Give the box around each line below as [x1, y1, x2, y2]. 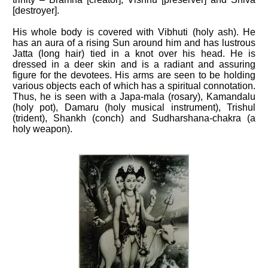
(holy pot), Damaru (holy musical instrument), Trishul [13, 102, 255, 112]
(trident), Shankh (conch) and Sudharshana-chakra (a [13, 113, 255, 123]
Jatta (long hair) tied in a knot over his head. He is [13, 48, 255, 59]
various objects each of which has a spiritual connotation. [13, 81, 255, 91]
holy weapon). [13, 124, 72, 134]
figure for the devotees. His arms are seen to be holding [13, 70, 255, 80]
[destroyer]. [13, 5, 59, 16]
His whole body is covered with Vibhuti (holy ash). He [13, 27, 255, 37]
